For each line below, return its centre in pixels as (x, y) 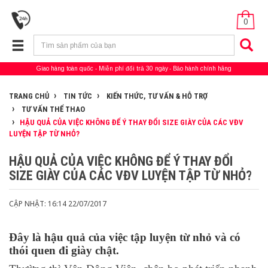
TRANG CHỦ (29, 96)
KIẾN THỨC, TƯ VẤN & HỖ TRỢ (156, 96)
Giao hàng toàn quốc (65, 68)
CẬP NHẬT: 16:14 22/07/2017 (58, 204)
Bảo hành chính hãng (202, 68)
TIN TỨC (77, 96)
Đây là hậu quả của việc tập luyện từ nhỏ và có (125, 237)
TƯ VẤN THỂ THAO (52, 109)
